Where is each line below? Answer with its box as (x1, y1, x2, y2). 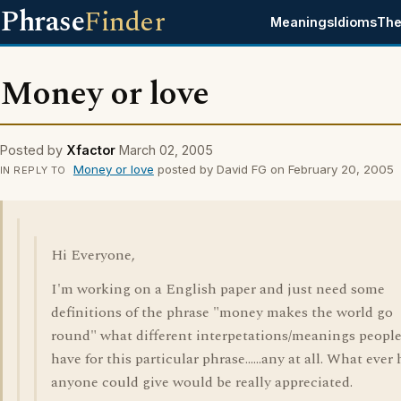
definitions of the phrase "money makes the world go (51, 302, 393, 323)
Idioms (334, 14, 378, 30)
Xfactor (66, 142, 115, 158)
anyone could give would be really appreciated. (51, 371, 353, 393)
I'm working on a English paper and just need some (51, 278, 385, 300)
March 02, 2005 (119, 142, 213, 158)
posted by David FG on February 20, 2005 (153, 162, 394, 176)
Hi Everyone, (51, 244, 135, 266)
